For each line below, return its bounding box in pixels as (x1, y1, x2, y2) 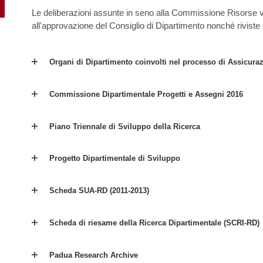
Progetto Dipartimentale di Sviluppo (49, 154, 180, 163)
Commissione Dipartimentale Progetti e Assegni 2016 (49, 89, 243, 99)
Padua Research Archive (49, 250, 138, 259)
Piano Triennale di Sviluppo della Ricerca (49, 122, 200, 131)
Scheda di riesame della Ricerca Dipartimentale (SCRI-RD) (49, 218, 259, 227)
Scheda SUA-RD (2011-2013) (49, 186, 149, 195)
